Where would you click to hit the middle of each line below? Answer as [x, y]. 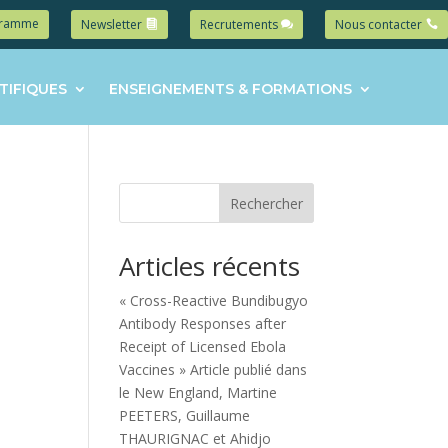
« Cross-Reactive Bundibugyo [214, 300]
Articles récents [210, 266]
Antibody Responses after [203, 323]
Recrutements [238, 24]
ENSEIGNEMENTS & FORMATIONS [231, 89]
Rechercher [266, 203]
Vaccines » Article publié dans [213, 369]
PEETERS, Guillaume [185, 415]
